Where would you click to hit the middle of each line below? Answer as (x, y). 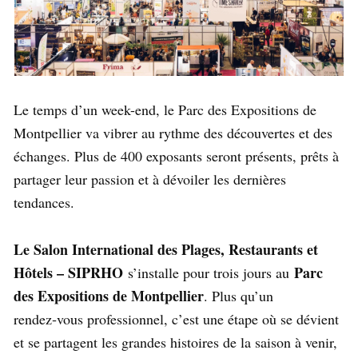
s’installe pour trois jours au (209, 272)
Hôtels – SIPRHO (68, 272)
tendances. (44, 202)
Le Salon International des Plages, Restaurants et (166, 249)
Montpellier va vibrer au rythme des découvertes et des (173, 132)
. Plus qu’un (239, 295)
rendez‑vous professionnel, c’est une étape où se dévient (176, 318)
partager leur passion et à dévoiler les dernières (150, 179)
